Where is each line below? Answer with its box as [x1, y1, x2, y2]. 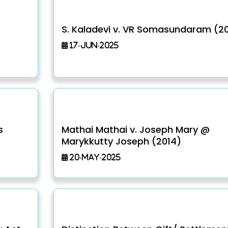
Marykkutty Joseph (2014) [61, 134, 181, 148]
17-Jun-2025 [67, 41, 119, 49]
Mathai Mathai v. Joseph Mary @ [61, 123, 210, 136]
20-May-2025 [67, 153, 121, 161]
